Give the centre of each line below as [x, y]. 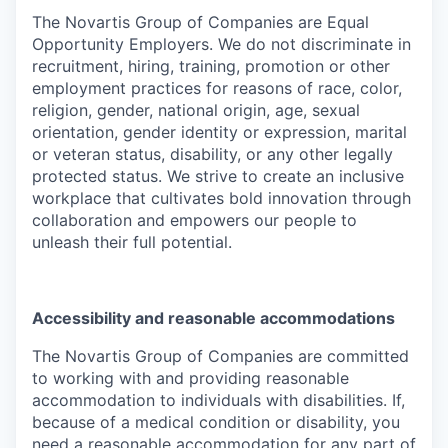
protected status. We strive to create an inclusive [218, 175]
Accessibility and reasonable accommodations [213, 317]
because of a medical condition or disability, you [216, 421]
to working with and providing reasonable [190, 377]
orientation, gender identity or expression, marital [219, 131]
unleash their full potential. [132, 241]
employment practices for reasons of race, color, [217, 87]
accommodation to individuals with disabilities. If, [218, 399]
